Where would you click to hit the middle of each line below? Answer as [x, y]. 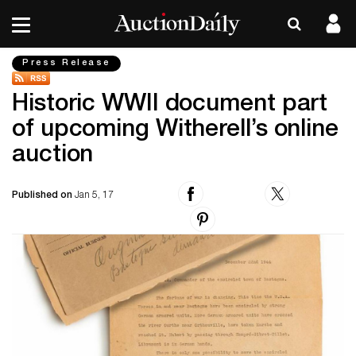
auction [53, 157]
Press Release [66, 63]
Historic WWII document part [170, 106]
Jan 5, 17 [94, 195]
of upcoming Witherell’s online [175, 131]
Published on [43, 195]
